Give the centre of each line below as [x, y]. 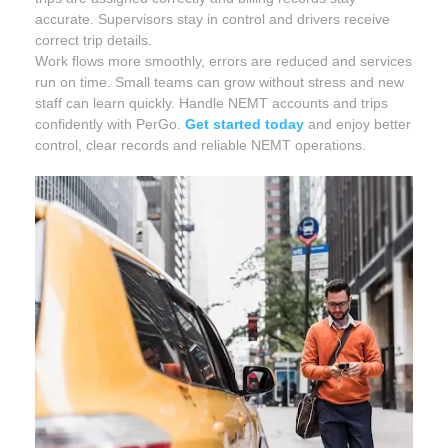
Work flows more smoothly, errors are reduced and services [223, 61]
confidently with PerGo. [110, 124]
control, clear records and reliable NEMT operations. [200, 145]
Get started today [244, 124]
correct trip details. [93, 40]
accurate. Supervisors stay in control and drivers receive [212, 19]
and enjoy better [357, 124]
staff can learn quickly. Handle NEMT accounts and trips [211, 103]
